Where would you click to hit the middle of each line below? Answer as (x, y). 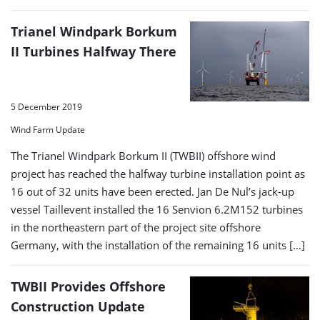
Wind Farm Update (48, 129)
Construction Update (78, 306)
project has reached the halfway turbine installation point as (158, 173)
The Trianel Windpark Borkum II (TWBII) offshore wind (143, 155)
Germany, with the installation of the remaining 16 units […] (158, 245)
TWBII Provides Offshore (88, 286)
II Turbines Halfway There (94, 51)
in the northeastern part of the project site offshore (136, 227)
